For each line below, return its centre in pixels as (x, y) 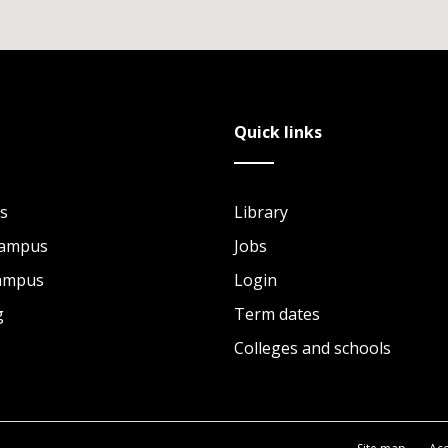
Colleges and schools (312, 348)
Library (261, 212)
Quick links (278, 132)
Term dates (277, 314)
